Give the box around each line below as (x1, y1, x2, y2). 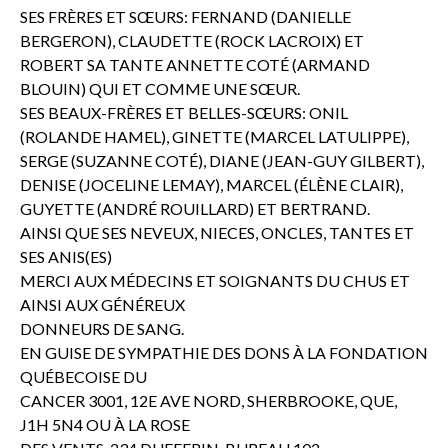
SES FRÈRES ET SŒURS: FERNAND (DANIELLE (20, 7, 351, 26)
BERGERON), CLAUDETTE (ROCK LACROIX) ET (20, 31, 364, 50)
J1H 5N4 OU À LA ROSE (20, 415, 190, 434)
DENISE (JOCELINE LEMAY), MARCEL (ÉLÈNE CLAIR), (20, 175, 403, 194)
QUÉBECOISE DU (20, 367, 147, 386)
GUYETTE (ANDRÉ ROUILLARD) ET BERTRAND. (20, 199, 370, 218)
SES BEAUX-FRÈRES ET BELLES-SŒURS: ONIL (20, 103, 348, 122)
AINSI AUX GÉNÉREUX (20, 295, 185, 314)
